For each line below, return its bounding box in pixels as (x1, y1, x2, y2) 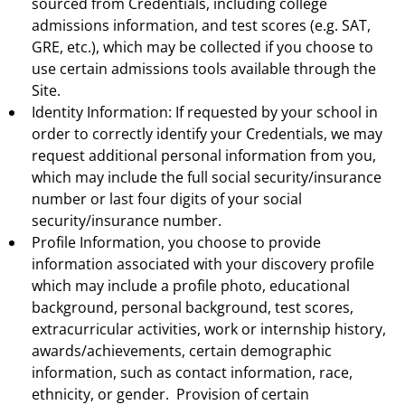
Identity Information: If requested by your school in (32, 101, 378, 122)
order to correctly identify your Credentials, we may (32, 123, 382, 144)
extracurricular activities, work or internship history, (32, 318, 386, 339)
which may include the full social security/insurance (32, 166, 381, 187)
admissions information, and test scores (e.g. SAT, (32, 14, 371, 35)
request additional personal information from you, (32, 145, 376, 165)
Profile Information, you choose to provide (32, 231, 321, 252)
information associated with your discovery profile (32, 253, 374, 274)
